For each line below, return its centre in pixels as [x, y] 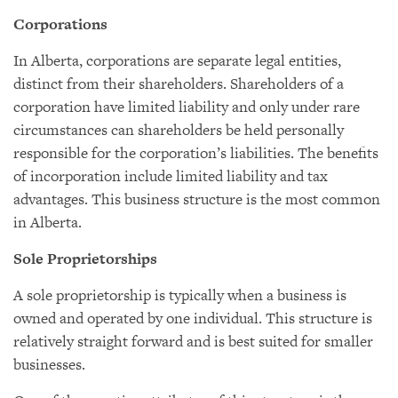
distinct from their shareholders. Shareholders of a [179, 84]
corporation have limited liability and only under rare [187, 107]
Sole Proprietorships [85, 259]
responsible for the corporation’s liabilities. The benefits [196, 153]
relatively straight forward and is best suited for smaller [193, 341]
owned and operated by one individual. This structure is [193, 318]
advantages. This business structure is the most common [197, 199]
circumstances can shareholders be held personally [179, 130]
